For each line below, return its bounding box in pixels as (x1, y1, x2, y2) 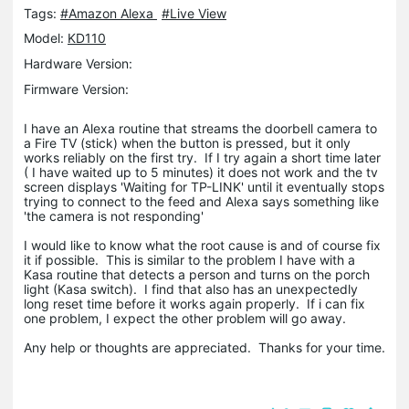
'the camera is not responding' (24, 207, 204, 224)
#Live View (162, 5, 226, 21)
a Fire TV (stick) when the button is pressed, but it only (24, 134, 351, 151)
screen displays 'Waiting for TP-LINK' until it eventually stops (24, 178, 384, 194)
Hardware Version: (24, 55, 132, 71)
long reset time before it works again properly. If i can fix (24, 295, 365, 311)
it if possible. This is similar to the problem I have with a (24, 251, 355, 267)
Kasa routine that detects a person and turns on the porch (24, 266, 370, 282)
